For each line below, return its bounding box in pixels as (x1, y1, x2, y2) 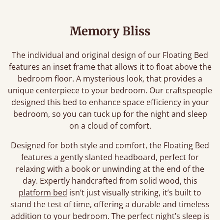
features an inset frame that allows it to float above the (8, 61, 212, 72)
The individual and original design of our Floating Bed (12, 50, 208, 60)
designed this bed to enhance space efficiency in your (11, 97, 209, 108)
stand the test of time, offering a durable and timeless (10, 199, 210, 210)
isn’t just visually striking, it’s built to (67, 187, 201, 198)
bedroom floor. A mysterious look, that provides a (18, 73, 202, 84)
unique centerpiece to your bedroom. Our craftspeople (8, 85, 212, 96)
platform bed (19, 187, 67, 198)
